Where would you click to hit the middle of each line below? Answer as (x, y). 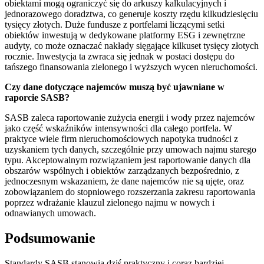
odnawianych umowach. (50, 213)
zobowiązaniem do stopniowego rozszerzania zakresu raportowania (130, 192)
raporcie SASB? (37, 98)
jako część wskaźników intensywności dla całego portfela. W (118, 128)
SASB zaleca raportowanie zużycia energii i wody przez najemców (130, 118)
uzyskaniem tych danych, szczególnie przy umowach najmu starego (131, 150)
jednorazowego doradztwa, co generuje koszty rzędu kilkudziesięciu (131, 14)
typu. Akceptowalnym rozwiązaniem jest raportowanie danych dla (128, 160)
